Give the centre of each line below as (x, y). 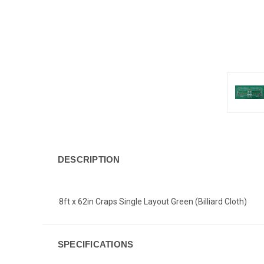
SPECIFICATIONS (95, 244)
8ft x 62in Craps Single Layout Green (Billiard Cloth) (153, 201)
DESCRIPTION (89, 159)
